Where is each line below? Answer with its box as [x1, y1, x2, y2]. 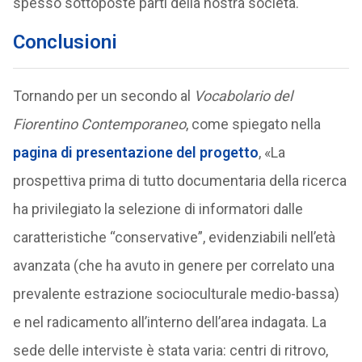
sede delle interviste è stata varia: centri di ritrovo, [12, 342, 328, 359]
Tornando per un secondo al [12, 87, 194, 104]
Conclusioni [12, 31, 117, 53]
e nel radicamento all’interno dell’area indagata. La [12, 314, 326, 330]
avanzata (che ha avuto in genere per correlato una [12, 257, 335, 274]
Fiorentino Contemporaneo [12, 116, 186, 133]
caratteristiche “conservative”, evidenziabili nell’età [12, 229, 335, 246]
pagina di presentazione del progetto [12, 144, 259, 161]
